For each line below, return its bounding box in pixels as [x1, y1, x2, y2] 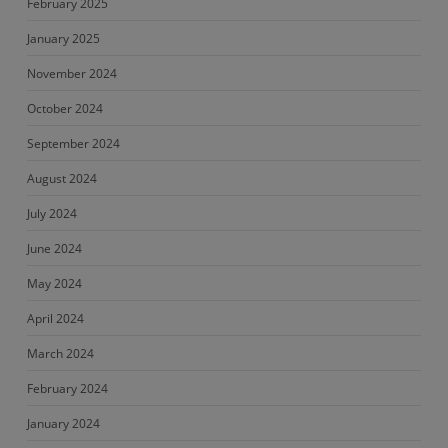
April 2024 [26, 310, 84, 327]
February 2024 [26, 380, 108, 397]
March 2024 [26, 345, 94, 362]
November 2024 [26, 65, 117, 82]
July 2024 [26, 205, 77, 222]
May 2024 [26, 275, 82, 292]
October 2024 [26, 100, 103, 117]
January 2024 [26, 415, 100, 432]
